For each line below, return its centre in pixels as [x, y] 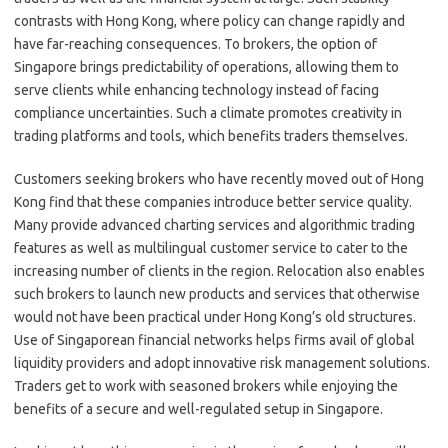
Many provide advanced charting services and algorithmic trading [214, 224]
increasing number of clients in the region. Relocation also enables [219, 270]
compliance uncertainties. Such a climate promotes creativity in [208, 112]
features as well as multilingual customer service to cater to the [211, 247]
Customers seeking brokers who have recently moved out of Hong [219, 178]
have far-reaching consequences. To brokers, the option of [195, 43]
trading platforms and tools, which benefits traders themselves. [211, 135]
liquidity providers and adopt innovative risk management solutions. [222, 362]
